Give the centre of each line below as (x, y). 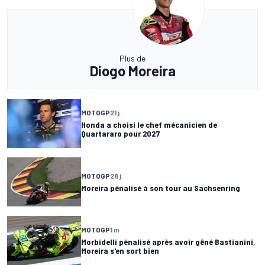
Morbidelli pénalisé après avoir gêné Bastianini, (168, 242)
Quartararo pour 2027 (121, 134)
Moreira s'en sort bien (120, 251)
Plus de (132, 58)
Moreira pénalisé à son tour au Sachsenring (161, 188)
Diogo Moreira (132, 70)
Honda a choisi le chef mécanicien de (149, 125)
